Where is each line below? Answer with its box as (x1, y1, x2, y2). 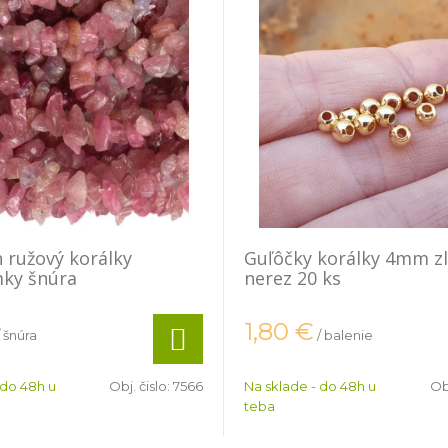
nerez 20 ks (244, 266, 341, 290)
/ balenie (317, 327, 373, 344)
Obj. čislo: (109, 378, 173, 394)
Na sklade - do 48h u (244, 378, 376, 394)
